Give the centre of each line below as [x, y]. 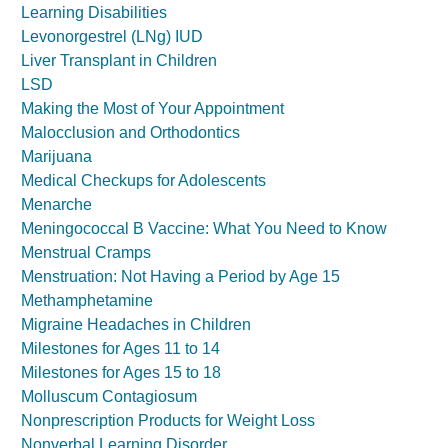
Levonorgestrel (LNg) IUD [112, 36]
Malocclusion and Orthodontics [130, 132]
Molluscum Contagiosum [109, 396]
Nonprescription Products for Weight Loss [168, 420]
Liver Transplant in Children [119, 60]
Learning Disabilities [94, 12]
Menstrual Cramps [86, 252]
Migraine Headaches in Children [136, 324]
